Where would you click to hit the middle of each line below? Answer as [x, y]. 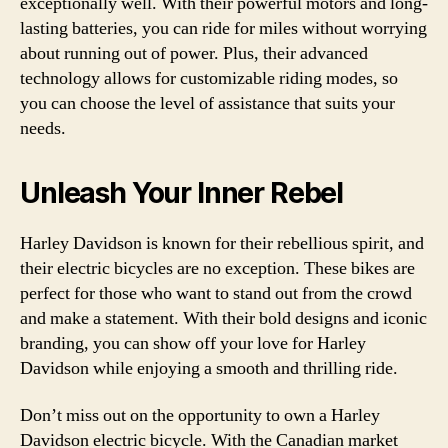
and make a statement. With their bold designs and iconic [223, 318]
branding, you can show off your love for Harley [193, 343]
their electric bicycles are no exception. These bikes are [217, 268]
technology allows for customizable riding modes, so [209, 78]
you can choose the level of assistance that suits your [207, 103]
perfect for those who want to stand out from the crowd [216, 293]
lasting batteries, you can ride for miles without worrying [223, 28]
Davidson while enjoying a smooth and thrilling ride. [209, 368]
